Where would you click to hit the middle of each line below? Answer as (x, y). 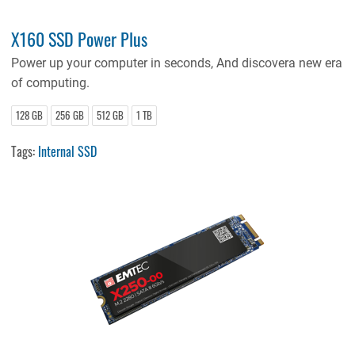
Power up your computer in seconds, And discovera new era (177, 63)
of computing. (51, 83)
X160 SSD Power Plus (80, 39)
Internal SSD (68, 152)
